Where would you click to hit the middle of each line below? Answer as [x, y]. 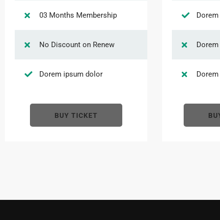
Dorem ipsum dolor [71, 74]
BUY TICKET [76, 115]
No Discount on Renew [77, 45]
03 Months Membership [78, 15]
